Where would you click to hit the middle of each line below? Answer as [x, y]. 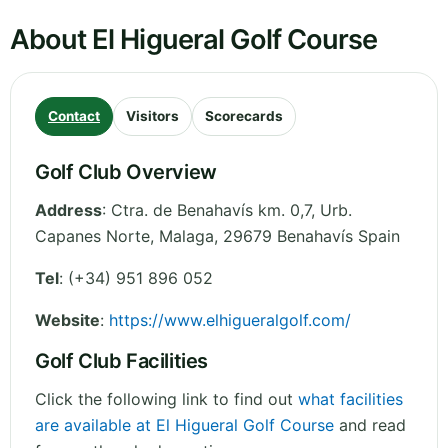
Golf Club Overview [126, 172]
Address [68, 210]
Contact [74, 116]
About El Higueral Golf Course [194, 40]
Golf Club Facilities [121, 361]
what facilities [350, 399]
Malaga [186, 236]
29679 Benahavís [288, 236]
